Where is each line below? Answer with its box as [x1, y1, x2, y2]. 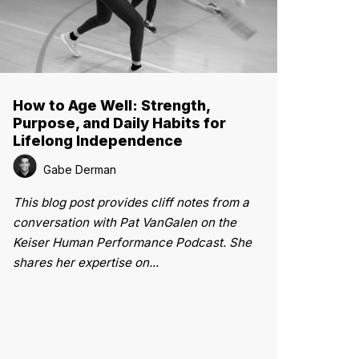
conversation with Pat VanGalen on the [13, 214, 236, 230]
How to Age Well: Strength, [13, 96, 210, 114]
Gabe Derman [37, 162, 119, 176]
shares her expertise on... [13, 254, 159, 270]
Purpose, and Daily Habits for [13, 114, 226, 131]
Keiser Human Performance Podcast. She [13, 234, 252, 250]
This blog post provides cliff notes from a [13, 194, 249, 210]
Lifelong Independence [13, 131, 183, 149]
